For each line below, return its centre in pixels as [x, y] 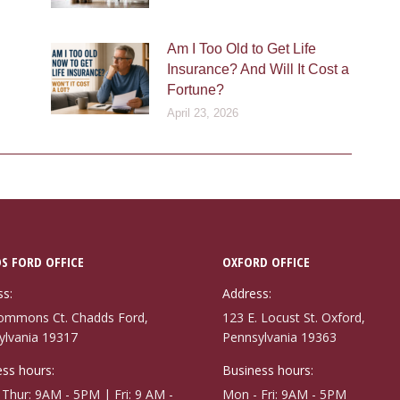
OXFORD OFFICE [266, 262]
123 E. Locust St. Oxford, [293, 318]
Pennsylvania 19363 [279, 337]
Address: [246, 294]
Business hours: [267, 371]
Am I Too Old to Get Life [241, 49]
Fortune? [195, 90]
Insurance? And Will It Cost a [258, 70]
